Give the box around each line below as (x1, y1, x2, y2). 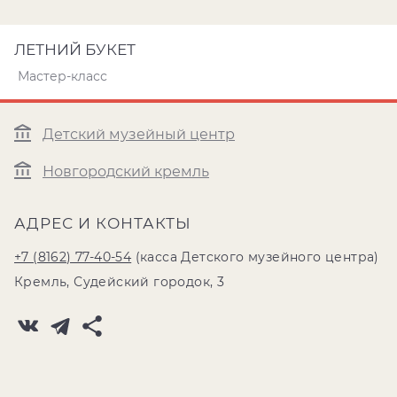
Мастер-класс (18, 68, 107, 84)
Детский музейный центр (43, 126, 235, 144)
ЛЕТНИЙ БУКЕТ (14, 41, 136, 58)
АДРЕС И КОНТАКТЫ (14, 214, 191, 232)
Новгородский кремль (43, 163, 209, 181)
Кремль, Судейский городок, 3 (14, 274, 225, 290)
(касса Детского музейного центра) (131, 249, 379, 265)
